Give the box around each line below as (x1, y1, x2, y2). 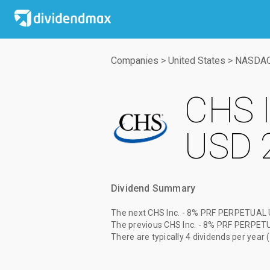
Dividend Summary (111, 183, 196, 194)
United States (168, 55, 225, 66)
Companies (111, 55, 159, 66)
